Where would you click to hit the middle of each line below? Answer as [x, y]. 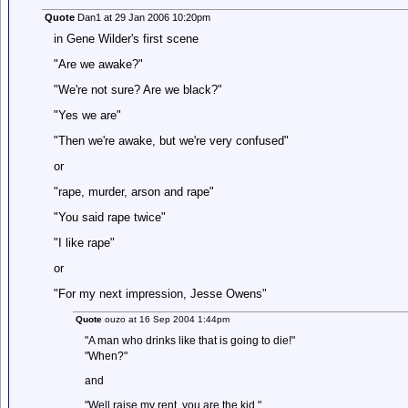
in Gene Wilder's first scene [126, 39]
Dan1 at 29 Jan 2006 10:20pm [142, 17]
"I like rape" [84, 243]
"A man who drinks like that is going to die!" [190, 341]
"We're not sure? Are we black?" [138, 90]
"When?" [107, 356]
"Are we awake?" [98, 64]
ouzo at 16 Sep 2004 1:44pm [166, 319]
